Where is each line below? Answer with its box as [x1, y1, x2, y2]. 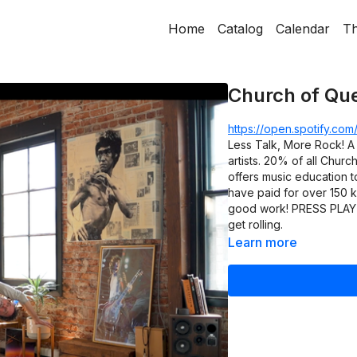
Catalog [218, 21, 263, 37]
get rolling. [228, 218, 283, 231]
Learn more [228, 234, 297, 250]
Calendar [276, 21, 330, 37]
